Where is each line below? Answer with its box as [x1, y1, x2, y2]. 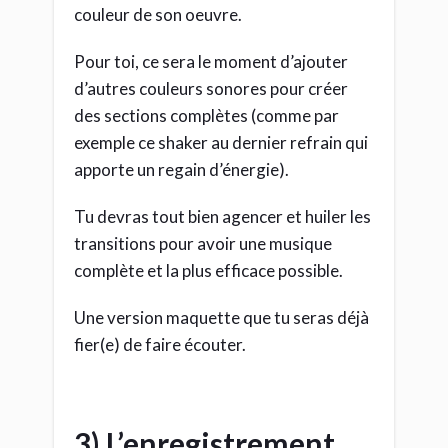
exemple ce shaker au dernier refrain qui [74, 131, 368, 153]
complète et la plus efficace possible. [74, 259, 343, 281]
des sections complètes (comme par [74, 104, 339, 126]
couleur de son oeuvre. [74, 3, 242, 25]
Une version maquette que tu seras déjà [74, 306, 369, 328]
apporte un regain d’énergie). [74, 158, 289, 180]
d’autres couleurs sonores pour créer [74, 77, 348, 99]
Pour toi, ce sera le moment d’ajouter [74, 50, 348, 72]
